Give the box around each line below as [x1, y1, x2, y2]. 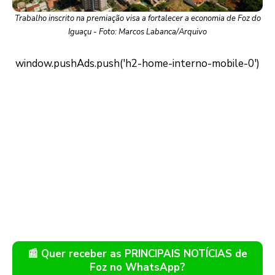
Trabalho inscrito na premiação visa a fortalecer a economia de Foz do [14, 13, 261, 25]
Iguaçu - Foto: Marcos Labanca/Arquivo [68, 26, 207, 38]
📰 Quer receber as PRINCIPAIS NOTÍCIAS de [28, 247, 247, 261]
